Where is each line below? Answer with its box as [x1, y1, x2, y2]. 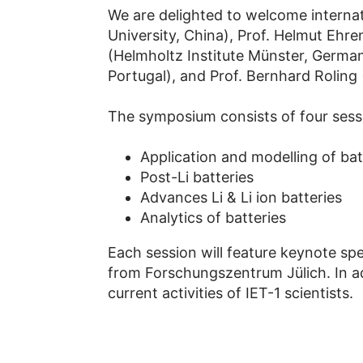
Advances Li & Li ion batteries [139, 189, 342, 207]
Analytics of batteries [139, 209, 286, 227]
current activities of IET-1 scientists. [107, 284, 353, 302]
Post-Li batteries [139, 169, 254, 186]
